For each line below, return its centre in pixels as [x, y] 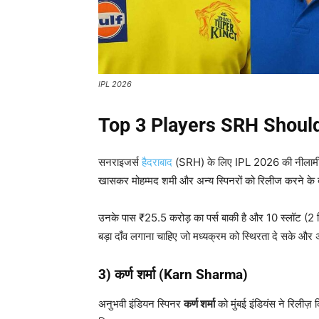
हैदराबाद [157, 162]
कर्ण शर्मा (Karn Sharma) [181, 275]
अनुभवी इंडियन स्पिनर [141, 304]
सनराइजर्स [120, 162]
